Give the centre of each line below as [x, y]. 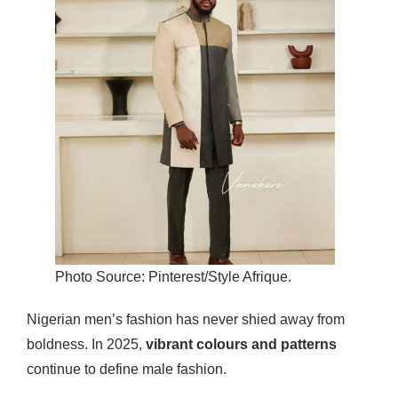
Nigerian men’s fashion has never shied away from [186, 319]
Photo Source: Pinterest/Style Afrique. [173, 276]
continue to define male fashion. [127, 369]
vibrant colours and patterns [241, 344]
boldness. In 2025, [86, 344]
